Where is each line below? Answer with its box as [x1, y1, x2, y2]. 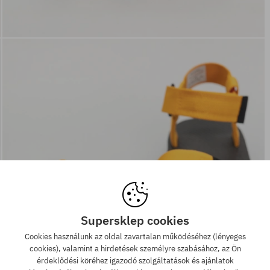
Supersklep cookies [81, 212, 189, 229]
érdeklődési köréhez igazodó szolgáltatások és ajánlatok [36, 256, 234, 266]
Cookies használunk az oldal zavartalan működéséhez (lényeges [24, 231, 246, 242]
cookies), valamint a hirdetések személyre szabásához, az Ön [29, 243, 241, 254]
